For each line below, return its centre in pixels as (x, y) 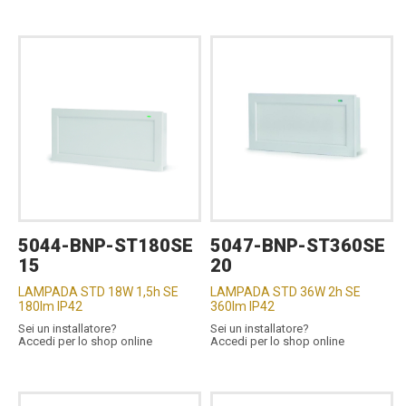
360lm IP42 (243, 306)
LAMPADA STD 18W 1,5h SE (98, 291)
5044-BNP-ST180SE (106, 245)
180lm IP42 (50, 306)
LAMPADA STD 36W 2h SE (286, 291)
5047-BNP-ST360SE (298, 245)
